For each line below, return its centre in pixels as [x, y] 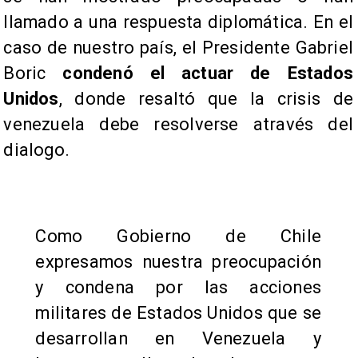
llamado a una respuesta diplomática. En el [178, 22]
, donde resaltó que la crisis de [206, 99]
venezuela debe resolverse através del [178, 125]
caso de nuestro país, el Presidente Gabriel [178, 48]
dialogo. [37, 150]
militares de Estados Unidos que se [178, 313]
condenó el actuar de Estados [208, 74]
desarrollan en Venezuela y [178, 339]
